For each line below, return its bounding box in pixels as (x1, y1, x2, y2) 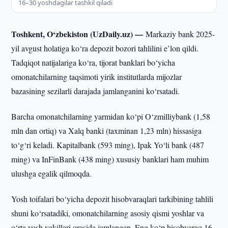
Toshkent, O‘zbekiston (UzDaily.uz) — (11, 28, 146, 40)
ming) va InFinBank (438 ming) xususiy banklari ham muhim (11, 154, 209, 164)
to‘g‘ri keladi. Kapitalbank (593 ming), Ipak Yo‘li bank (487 (11, 139, 205, 150)
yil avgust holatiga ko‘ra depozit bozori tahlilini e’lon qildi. (11, 43, 199, 53)
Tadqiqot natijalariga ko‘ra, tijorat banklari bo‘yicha (11, 57, 176, 68)
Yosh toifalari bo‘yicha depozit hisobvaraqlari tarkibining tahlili (11, 193, 214, 204)
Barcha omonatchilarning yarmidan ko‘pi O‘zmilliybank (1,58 (11, 111, 211, 122)
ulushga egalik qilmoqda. (11, 168, 92, 179)
